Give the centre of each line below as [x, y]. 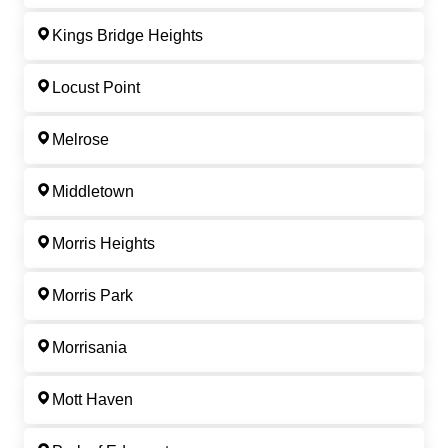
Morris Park [92, 296]
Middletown [93, 192]
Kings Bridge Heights [127, 36]
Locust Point [96, 88]
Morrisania [89, 348]
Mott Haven [92, 400]
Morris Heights [103, 244]
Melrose [80, 140]
